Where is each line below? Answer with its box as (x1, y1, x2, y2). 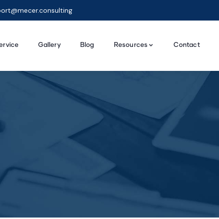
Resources (113, 42, 148, 49)
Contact (174, 42, 200, 49)
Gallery (38, 42, 61, 49)
